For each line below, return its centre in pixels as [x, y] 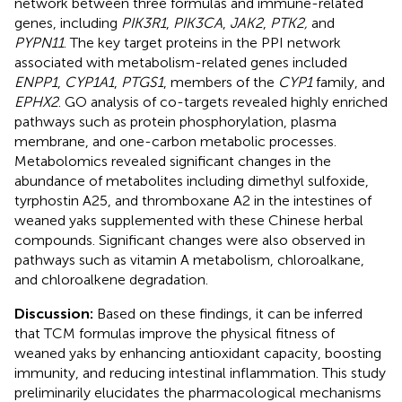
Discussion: [56, 313]
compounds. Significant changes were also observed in [190, 240]
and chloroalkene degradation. [111, 279]
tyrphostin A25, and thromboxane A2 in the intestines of [193, 200]
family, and [349, 82]
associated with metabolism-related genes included [181, 62]
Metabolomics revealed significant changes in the [173, 161]
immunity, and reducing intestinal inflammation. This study [200, 372]
